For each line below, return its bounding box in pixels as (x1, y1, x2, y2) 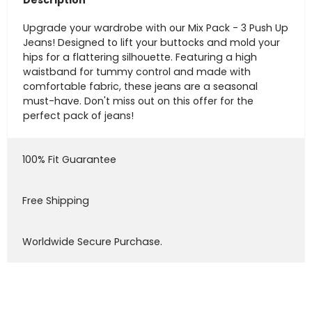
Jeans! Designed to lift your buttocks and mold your (22, 35, 280, 49)
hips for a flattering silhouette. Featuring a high (22, 49, 257, 64)
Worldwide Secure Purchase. (22, 235, 162, 249)
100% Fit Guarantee (22, 152, 116, 166)
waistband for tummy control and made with (22, 64, 251, 79)
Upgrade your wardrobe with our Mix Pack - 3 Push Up (22, 20, 288, 35)
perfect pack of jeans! (22, 108, 134, 123)
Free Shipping (22, 194, 89, 208)
